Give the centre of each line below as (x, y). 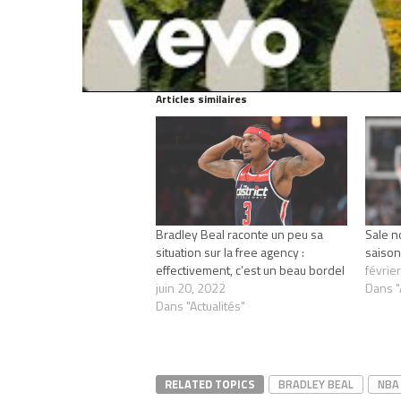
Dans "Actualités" (200, 305)
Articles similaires (201, 98)
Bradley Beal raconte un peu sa (239, 234)
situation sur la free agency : (230, 252)
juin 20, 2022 (191, 287)
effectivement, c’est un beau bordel (250, 269)
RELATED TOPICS (210, 384)
